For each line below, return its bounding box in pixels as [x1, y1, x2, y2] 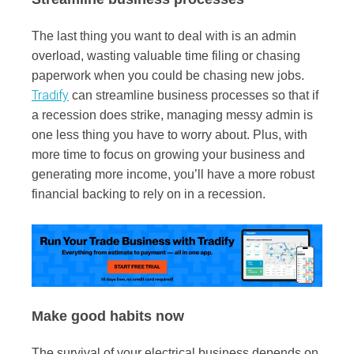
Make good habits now [32, 307, 188, 324]
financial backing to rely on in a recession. [32, 187, 269, 201]
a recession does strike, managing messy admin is [32, 108, 313, 122]
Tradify [32, 88, 69, 104]
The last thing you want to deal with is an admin [32, 29, 296, 43]
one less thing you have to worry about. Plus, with [32, 128, 307, 142]
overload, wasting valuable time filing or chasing [32, 49, 300, 63]
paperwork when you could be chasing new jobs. [32, 69, 304, 83]
